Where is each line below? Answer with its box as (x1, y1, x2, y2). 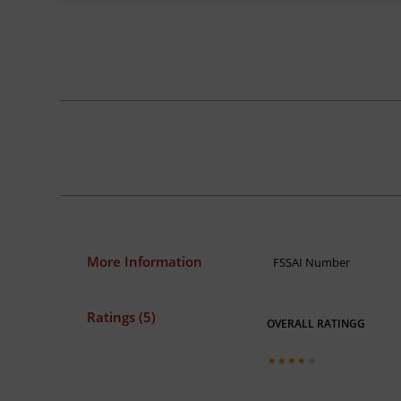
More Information (87, 252, 203, 271)
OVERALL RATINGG (266, 316, 365, 332)
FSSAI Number (272, 254, 350, 271)
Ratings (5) (87, 308, 157, 327)
